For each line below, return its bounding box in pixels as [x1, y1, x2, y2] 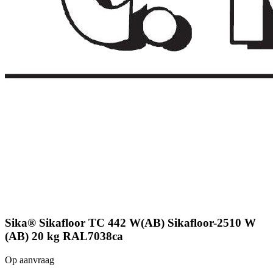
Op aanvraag [5, 254, 54, 265]
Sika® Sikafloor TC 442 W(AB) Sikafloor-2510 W [5, 216, 256, 229]
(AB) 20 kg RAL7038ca [5, 229, 123, 243]
